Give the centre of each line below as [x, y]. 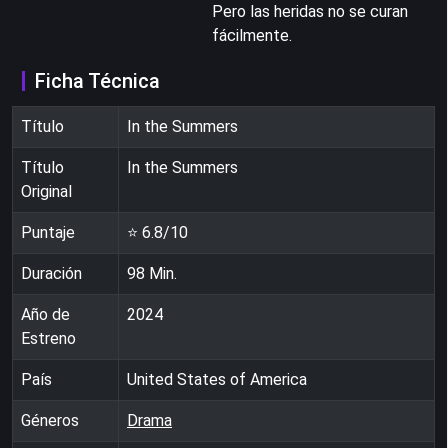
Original [46, 191]
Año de [45, 314]
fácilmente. [252, 35]
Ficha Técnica [97, 80]
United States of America [217, 379]
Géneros [50, 420]
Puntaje [48, 232]
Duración [51, 273]
